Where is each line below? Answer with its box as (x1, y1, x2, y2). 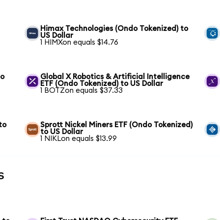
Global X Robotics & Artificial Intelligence (40, 73, 190, 81)
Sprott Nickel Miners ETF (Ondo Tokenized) (40, 121, 193, 129)
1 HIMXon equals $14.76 (40, 38, 119, 46)
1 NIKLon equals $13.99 (40, 135, 117, 142)
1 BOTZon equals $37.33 (40, 86, 123, 94)
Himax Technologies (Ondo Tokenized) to (40, 25, 189, 32)
